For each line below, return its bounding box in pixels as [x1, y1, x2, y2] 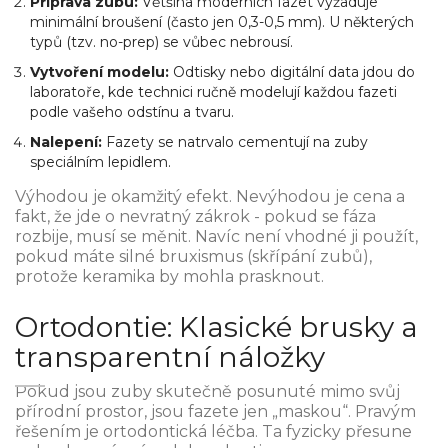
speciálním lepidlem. [30, 153, 171, 172]
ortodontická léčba [103, 422, 255, 442]
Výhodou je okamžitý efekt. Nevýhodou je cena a [15, 187, 405, 207]
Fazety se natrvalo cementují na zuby [102, 133, 368, 152]
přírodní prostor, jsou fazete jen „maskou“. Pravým [15, 402, 416, 422]
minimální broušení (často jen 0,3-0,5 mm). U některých [30, 13, 414, 32]
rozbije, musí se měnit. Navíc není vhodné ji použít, [15, 227, 418, 247]
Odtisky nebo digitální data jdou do [169, 63, 415, 82]
